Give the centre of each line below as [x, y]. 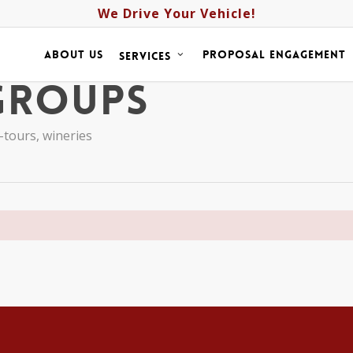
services [145, 56]
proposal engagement [274, 54]
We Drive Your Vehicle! [176, 13]
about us [74, 54]
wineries [67, 136]
